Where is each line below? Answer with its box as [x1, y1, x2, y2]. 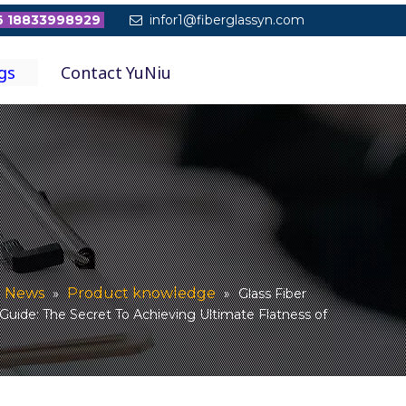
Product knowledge [66, 284, 216, 302]
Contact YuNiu [61, 62, 171, 83]
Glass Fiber [237, 285, 306, 302]
